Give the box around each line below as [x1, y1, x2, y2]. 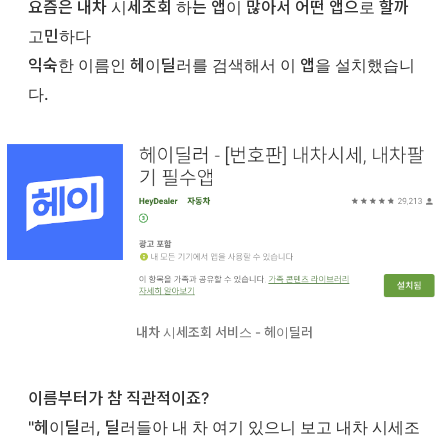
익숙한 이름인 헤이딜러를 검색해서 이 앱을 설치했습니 [28, 55, 415, 76]
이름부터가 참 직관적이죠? [28, 387, 213, 408]
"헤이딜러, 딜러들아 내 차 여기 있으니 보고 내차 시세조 [28, 416, 420, 437]
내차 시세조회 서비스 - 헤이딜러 [135, 323, 313, 340]
